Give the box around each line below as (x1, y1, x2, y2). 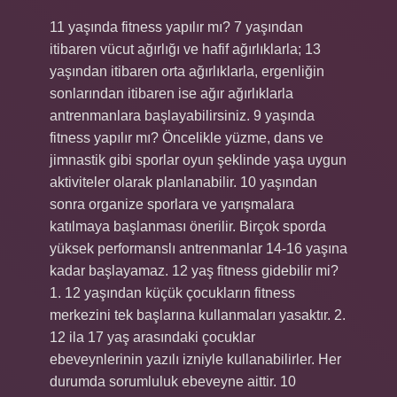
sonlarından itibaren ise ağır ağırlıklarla (50, 86, 293, 101)
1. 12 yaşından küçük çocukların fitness (50, 285, 295, 300)
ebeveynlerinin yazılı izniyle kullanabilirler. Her (50, 352, 341, 367)
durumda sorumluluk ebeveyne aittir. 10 (50, 374, 296, 389)
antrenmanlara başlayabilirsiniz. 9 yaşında (50, 108, 315, 123)
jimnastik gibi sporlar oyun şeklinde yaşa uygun (50, 152, 346, 167)
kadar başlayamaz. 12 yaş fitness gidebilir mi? (50, 263, 339, 278)
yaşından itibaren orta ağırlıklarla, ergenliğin (50, 64, 324, 79)
